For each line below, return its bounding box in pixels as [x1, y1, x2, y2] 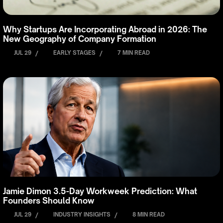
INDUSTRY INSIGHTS [53, 211, 111, 218]
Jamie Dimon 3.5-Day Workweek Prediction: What [3, 186, 197, 196]
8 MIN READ [132, 211, 165, 218]
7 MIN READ [117, 49, 150, 56]
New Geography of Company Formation [3, 33, 156, 44]
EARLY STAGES [53, 49, 96, 56]
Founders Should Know [3, 195, 95, 206]
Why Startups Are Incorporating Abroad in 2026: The [3, 24, 207, 34]
